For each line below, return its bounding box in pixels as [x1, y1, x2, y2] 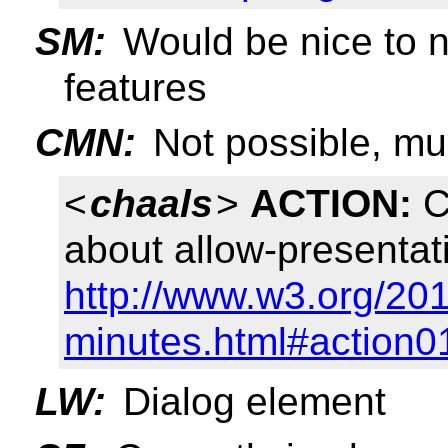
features [64, 65, 207, 109]
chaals [89, 181, 213, 225]
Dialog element [112, 380, 386, 424]
